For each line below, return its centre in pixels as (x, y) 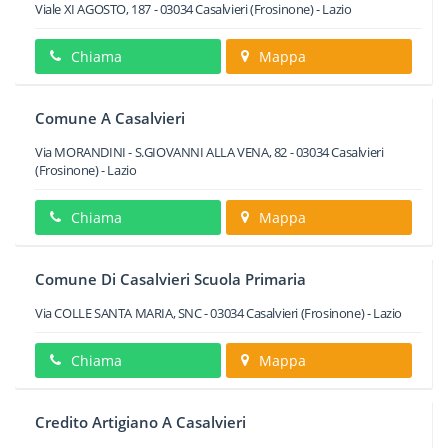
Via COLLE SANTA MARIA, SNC (118, 313)
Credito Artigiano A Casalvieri (140, 422)
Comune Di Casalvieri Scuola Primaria (170, 279)
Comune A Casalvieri (110, 118)
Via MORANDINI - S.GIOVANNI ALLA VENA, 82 (161, 152)
